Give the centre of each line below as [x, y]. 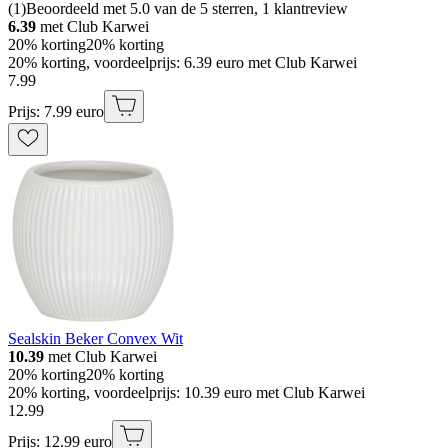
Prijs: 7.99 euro [56, 112]
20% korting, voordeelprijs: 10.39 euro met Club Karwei [186, 393]
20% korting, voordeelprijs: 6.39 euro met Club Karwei [182, 63]
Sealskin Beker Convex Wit [95, 339]
